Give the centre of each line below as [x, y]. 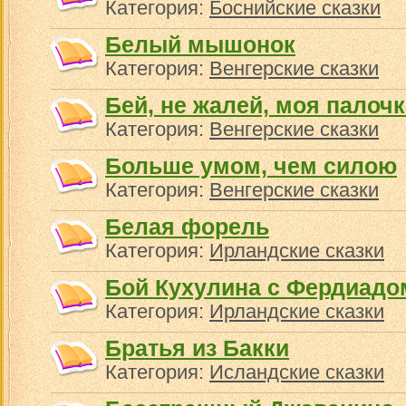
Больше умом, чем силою [251, 166]
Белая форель [187, 227]
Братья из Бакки [197, 348]
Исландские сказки [297, 372]
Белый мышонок [200, 44]
